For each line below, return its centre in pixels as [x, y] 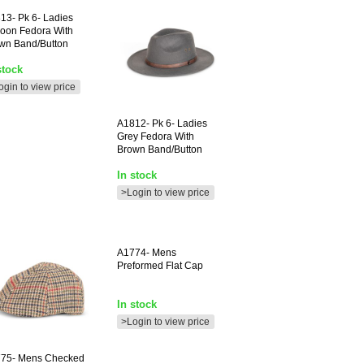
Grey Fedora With [156, 136]
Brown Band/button [160, 149]
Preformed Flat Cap [160, 266]
